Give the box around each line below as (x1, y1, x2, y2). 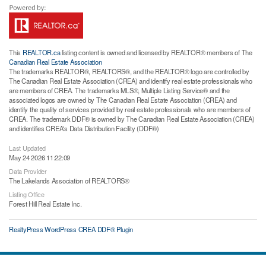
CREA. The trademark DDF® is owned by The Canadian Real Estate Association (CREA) (9, 114, 255, 124)
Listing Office (9, 189, 45, 199)
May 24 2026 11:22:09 (9, 153, 71, 163)
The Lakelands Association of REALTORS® (9, 176, 129, 186)
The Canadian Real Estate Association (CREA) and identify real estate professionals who (9, 76, 252, 86)
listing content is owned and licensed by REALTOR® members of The (60, 47, 252, 58)
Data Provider (9, 166, 47, 176)
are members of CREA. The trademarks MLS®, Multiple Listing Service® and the (9, 85, 230, 96)
